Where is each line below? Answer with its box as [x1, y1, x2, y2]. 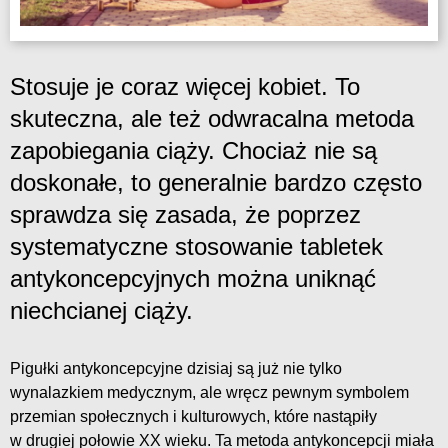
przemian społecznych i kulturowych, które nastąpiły [10, 407, 377, 425]
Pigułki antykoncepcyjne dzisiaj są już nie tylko [10, 359, 342, 377]
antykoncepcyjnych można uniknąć [10, 264, 376, 292]
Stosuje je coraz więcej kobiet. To [10, 72, 360, 100]
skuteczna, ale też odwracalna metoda [10, 104, 414, 132]
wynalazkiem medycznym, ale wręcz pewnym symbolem [10, 383, 409, 401]
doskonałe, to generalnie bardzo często [10, 168, 422, 196]
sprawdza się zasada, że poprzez [10, 200, 361, 228]
